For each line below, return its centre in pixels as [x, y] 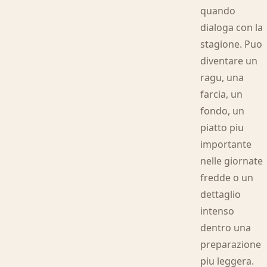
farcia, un [222, 94]
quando [218, 11]
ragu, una [222, 77]
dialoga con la [232, 27]
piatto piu [222, 128]
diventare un [229, 61]
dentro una [226, 228]
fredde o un [227, 178]
